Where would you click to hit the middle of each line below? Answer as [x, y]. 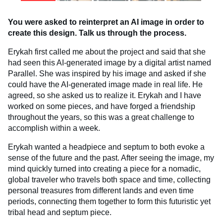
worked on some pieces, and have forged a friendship [102, 106]
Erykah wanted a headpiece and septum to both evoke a [106, 147]
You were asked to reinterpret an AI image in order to [106, 22]
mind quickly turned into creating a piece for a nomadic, [104, 168]
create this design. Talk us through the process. [97, 33]
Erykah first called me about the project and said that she [107, 52]
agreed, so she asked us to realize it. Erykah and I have [105, 95]
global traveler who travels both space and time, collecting [109, 179]
